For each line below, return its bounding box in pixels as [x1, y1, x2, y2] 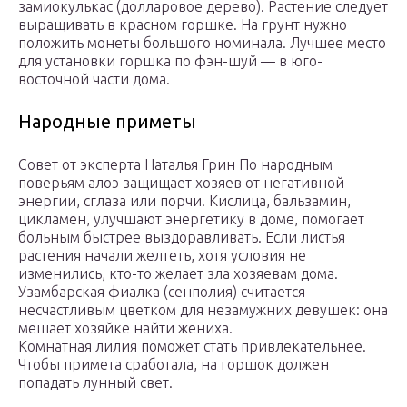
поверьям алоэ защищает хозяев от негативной [18, 174, 344, 192]
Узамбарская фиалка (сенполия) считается [18, 283, 305, 301]
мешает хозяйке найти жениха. [18, 320, 233, 337]
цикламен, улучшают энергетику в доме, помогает [18, 211, 364, 228]
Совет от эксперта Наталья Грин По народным [18, 156, 333, 174]
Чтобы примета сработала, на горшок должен [18, 356, 329, 373]
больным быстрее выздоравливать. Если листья [18, 229, 345, 246]
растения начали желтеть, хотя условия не [18, 247, 306, 264]
